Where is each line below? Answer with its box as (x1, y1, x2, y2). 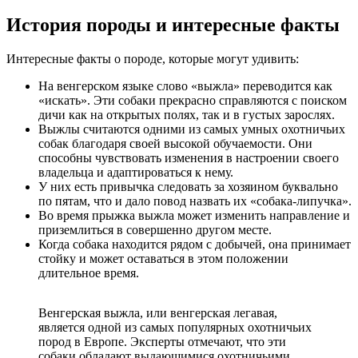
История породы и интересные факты (6, 14, 340, 35)
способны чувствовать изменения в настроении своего (38, 150, 339, 165)
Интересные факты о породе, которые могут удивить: (6, 51, 299, 66)
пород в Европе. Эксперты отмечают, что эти (38, 334, 286, 348)
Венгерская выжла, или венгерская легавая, (38, 305, 277, 320)
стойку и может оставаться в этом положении (38, 251, 288, 265)
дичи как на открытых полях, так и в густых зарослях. (38, 107, 335, 121)
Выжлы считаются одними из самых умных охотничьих (38, 121, 345, 136)
